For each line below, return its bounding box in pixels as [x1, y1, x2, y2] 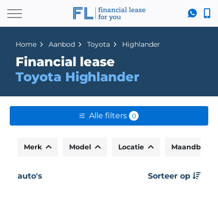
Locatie [118, 143, 146, 151]
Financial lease [16, 54, 115, 70]
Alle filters [87, 111, 129, 120]
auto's [18, 171, 42, 181]
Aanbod [49, 40, 75, 49]
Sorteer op [148, 171, 193, 181]
